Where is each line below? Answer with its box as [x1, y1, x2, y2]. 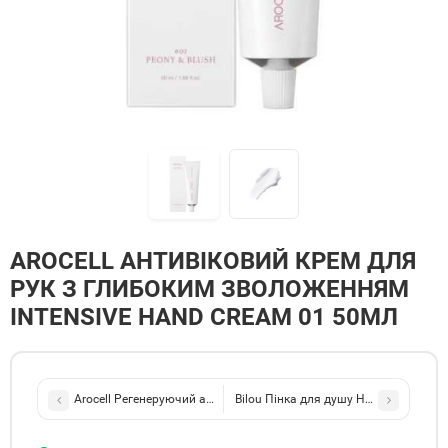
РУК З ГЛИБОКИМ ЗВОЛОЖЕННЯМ [10, 275, 409, 304]
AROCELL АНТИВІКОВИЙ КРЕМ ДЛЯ [10, 247, 416, 276]
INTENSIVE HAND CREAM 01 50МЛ [10, 303, 398, 332]
